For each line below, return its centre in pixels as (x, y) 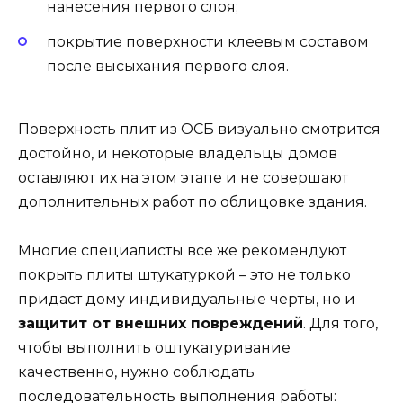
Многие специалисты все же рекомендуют (182, 250)
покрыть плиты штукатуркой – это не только (184, 274)
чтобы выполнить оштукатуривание (154, 347)
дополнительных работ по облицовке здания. (193, 201)
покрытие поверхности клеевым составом (208, 41)
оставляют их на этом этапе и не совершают (183, 177)
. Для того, (340, 323)
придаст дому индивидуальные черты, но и (187, 299)
